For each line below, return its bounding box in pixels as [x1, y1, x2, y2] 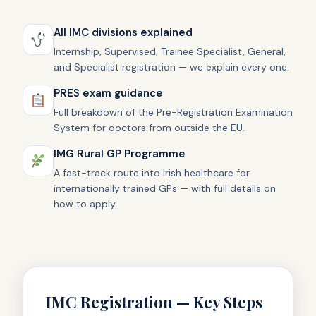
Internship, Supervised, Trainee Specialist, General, [54, 44, 286, 58]
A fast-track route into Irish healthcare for [54, 166, 250, 179]
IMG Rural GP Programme [54, 146, 186, 161]
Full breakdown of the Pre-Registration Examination [54, 105, 293, 119]
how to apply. [54, 197, 117, 210]
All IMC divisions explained [54, 25, 193, 39]
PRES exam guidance [54, 85, 163, 100]
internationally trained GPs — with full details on [54, 181, 276, 195]
